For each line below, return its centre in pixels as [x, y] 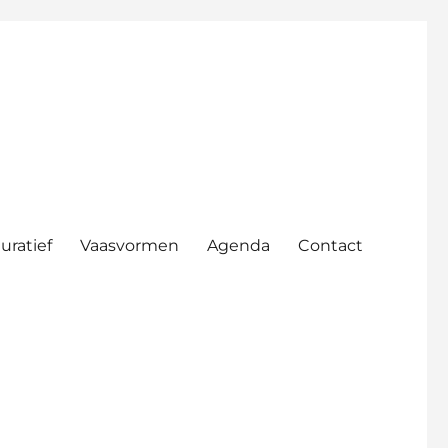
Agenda [239, 245]
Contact [331, 245]
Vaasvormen [130, 245]
